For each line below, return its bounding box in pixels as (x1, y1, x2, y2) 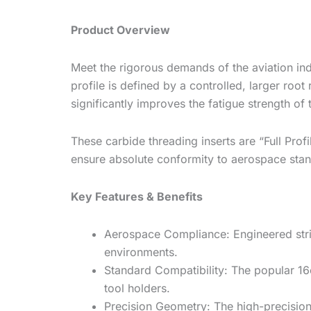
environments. (104, 245, 178, 260)
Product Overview (71, 23, 170, 37)
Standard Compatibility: (104, 263, 228, 278)
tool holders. (104, 281, 170, 296)
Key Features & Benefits (71, 190, 203, 204)
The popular (228, 263, 298, 278)
